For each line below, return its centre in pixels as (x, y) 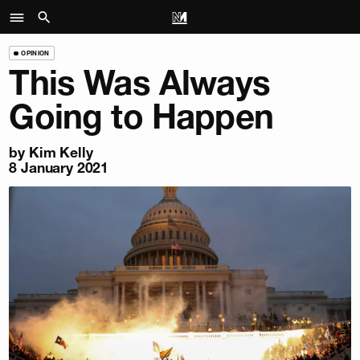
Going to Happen (141, 117)
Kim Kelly (61, 153)
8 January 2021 (59, 168)
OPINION (35, 53)
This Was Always (139, 83)
